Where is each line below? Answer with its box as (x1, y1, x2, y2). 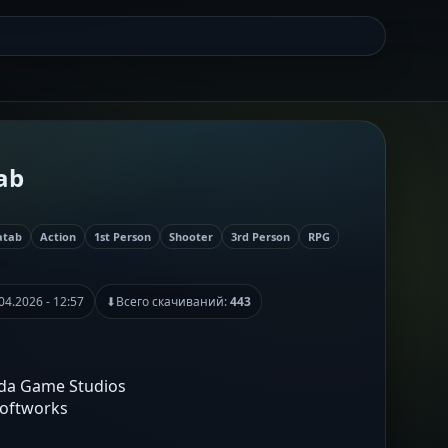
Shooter (169, 228, 213, 244)
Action (40, 228, 76, 244)
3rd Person (231, 228, 290, 244)
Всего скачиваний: (116, 292, 230, 310)
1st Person (94, 228, 151, 244)
